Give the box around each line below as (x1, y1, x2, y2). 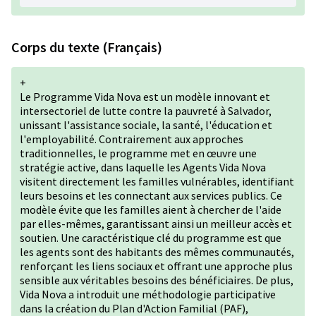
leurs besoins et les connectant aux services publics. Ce (20, 188, 282, 202)
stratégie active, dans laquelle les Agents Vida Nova (20, 160, 266, 174)
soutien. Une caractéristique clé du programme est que (20, 231, 281, 245)
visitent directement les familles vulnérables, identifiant (20, 174, 294, 188)
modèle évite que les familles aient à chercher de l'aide (20, 202, 281, 217)
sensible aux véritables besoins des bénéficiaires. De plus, (20, 273, 293, 287)
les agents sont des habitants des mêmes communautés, (20, 245, 294, 259)
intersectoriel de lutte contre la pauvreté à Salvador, (20, 104, 272, 118)
